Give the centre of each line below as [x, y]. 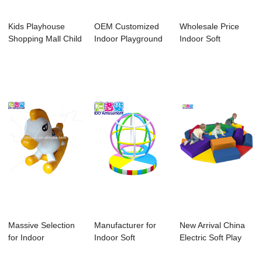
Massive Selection [42, 225]
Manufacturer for [125, 225]
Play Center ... [35, 51]
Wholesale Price [210, 27]
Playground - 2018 [214, 51]
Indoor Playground [128, 39]
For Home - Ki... [123, 51]
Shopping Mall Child [45, 39]
